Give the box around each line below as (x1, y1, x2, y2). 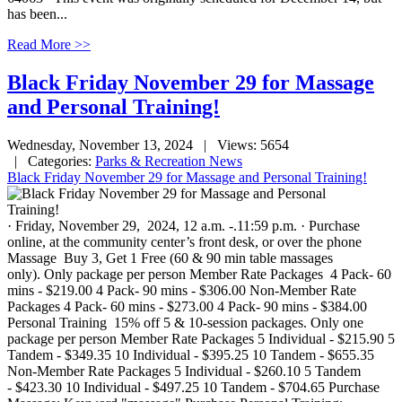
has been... (7, 6, 67, 22)
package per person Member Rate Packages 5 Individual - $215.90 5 (7, 331, 395, 347)
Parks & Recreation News (95, 153, 242, 170)
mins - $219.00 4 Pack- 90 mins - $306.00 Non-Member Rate (7, 283, 356, 299)
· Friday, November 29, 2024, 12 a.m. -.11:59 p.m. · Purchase (7, 218, 360, 234)
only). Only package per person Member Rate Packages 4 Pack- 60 (7, 267, 391, 283)
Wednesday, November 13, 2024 (7, 137, 193, 153)
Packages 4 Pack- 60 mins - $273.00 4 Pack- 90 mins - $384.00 (7, 299, 367, 315)
